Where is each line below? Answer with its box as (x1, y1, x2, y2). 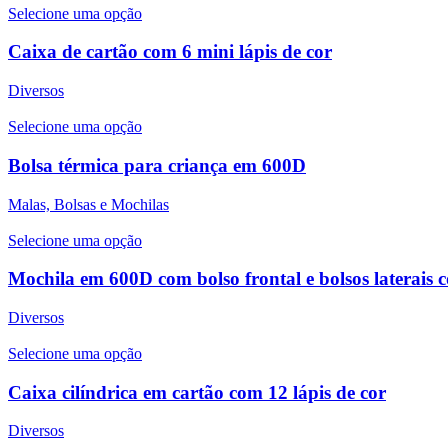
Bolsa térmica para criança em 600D (8, 154, 306, 176)
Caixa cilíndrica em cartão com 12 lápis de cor (8, 381, 386, 403)
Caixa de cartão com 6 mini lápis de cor (8, 41, 332, 63)
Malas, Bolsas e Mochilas (8, 195, 169, 213)
